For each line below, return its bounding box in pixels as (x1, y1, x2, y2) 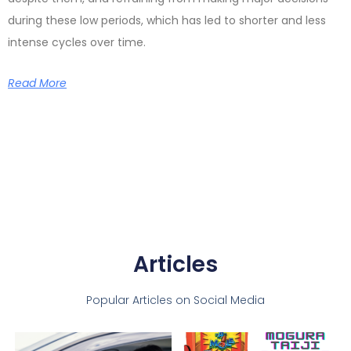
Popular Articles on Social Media (86, 292, 265, 309)
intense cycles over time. (8, 34, 146, 51)
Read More (8, 75, 67, 92)
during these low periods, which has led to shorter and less (8, 13, 326, 29)
